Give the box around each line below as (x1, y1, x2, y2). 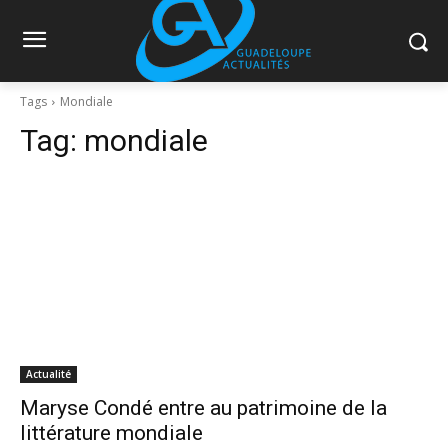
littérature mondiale (20, 421, 203, 445)
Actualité (26, 367, 71, 381)
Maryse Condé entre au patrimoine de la (20, 396, 387, 420)
